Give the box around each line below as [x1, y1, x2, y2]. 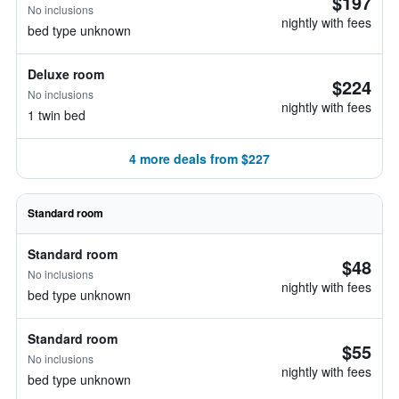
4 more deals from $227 [129, 150, 270, 167]
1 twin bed [28, 106, 85, 124]
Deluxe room [28, 65, 104, 83]
